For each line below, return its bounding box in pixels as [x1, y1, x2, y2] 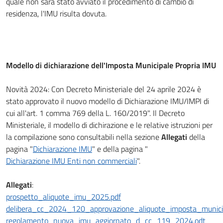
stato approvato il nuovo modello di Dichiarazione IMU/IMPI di [6, 95, 209, 107]
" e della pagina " [92, 143, 148, 155]
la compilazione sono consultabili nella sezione [6, 131, 161, 143]
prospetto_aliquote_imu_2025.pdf [6, 191, 121, 203]
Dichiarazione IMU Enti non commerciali [6, 155, 137, 167]
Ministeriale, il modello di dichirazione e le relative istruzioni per [6, 119, 213, 131]
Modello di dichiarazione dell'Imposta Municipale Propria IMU [6, 59, 216, 71]
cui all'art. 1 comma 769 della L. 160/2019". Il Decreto [6, 107, 185, 119]
